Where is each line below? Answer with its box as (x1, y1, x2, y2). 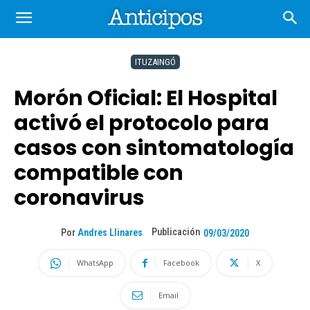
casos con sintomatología (14, 134, 294, 163)
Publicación (152, 226, 200, 237)
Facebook (163, 257, 199, 268)
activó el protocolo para (14, 109, 269, 138)
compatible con (14, 158, 183, 188)
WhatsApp (76, 257, 113, 268)
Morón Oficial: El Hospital (14, 84, 277, 113)
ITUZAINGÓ (134, 57, 176, 67)
